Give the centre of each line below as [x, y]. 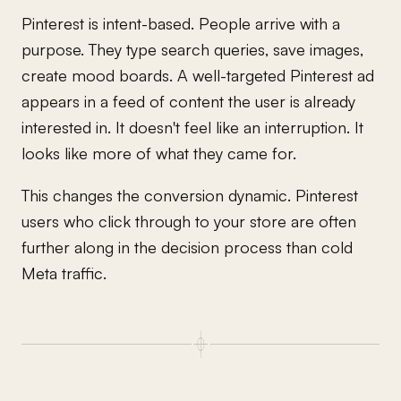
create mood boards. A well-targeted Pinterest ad [198, 75]
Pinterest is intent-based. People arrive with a [181, 23]
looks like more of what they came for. [159, 153]
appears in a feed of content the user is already [188, 101]
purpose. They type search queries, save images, [192, 49]
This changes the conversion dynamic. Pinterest [190, 195]
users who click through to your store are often [189, 221]
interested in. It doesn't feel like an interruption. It [192, 127]
